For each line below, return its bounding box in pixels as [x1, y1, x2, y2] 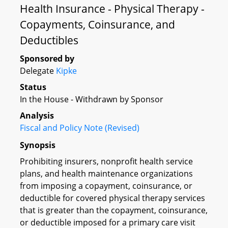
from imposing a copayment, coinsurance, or [20, 180, 192, 191]
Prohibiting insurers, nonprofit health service [20, 155, 193, 167]
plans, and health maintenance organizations [20, 167, 193, 179]
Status [20, 81, 46, 93]
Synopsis [20, 139, 55, 151]
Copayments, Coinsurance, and [20, 17, 175, 32]
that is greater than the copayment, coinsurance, [20, 204, 208, 216]
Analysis [20, 110, 54, 121]
